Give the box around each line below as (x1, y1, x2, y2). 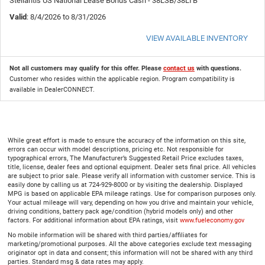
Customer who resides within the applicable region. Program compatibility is (9, 75, 235, 83)
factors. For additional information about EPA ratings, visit (8, 216, 180, 224)
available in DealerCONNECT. (9, 85, 95, 93)
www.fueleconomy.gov (180, 216, 244, 224)
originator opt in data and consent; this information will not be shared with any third (8, 248, 253, 257)
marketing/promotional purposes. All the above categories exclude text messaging (8, 240, 251, 248)
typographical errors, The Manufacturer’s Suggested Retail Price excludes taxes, (8, 154, 243, 162)
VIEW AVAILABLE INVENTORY (146, 32, 248, 43)
